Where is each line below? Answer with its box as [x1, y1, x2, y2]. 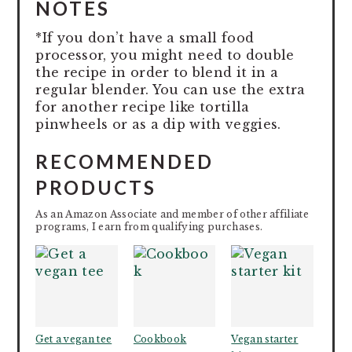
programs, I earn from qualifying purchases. [35, 220, 263, 233]
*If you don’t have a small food [35, 29, 255, 46]
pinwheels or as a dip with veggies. [35, 115, 281, 132]
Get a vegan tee [35, 333, 112, 346]
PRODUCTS [35, 175, 157, 199]
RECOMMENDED [35, 149, 214, 173]
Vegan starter [231, 333, 299, 346]
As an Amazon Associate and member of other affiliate [35, 207, 310, 220]
